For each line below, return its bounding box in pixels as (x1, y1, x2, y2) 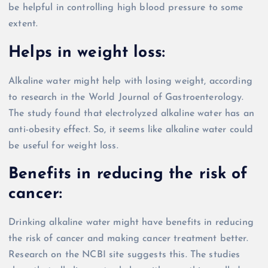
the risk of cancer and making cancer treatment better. (8, 233, 248, 243)
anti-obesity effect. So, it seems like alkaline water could (8, 124, 254, 135)
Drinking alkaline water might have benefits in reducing (8, 217, 254, 227)
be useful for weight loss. (8, 141, 118, 151)
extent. (8, 19, 38, 29)
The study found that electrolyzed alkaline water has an (8, 108, 254, 118)
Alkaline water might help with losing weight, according (8, 76, 252, 86)
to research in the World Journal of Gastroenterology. (8, 92, 244, 102)
